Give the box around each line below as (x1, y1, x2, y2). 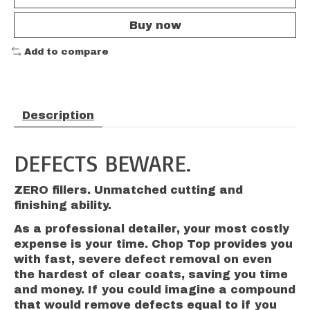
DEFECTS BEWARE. (14, 149, 191, 178)
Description (22, 109, 94, 122)
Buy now (129, 19, 181, 31)
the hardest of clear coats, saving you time (14, 268, 288, 280)
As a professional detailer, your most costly (14, 222, 289, 235)
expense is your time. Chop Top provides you (14, 237, 293, 250)
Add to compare (24, 46, 109, 57)
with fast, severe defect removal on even (14, 253, 272, 265)
